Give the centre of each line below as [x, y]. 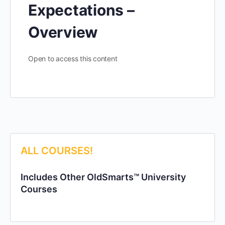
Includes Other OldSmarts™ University [103, 177]
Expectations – [81, 10]
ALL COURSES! [57, 151]
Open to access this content [73, 59]
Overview [63, 32]
